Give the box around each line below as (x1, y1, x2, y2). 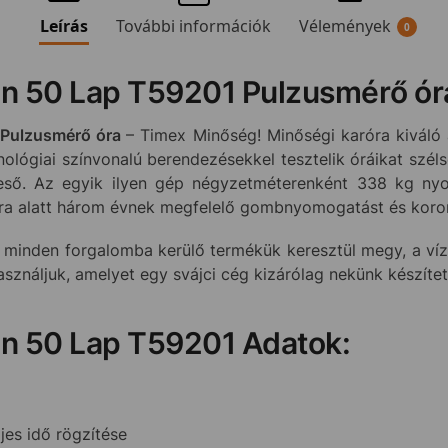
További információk (115, 14, 271, 37)
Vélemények (298, 14, 391, 37)
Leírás (39, 14, 88, 37)
